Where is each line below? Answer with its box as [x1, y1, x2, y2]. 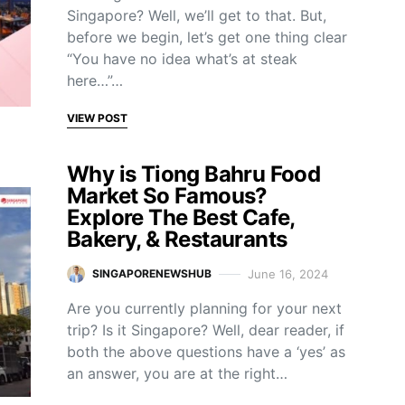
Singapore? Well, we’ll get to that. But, [67, 6, 326, 24]
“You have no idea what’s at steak [67, 50, 297, 68]
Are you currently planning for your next [67, 299, 342, 317]
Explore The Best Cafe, [67, 204, 295, 231]
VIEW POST [67, 111, 127, 125]
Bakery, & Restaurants [67, 226, 287, 252]
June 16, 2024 [248, 266, 328, 281]
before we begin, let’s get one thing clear [67, 28, 347, 46]
